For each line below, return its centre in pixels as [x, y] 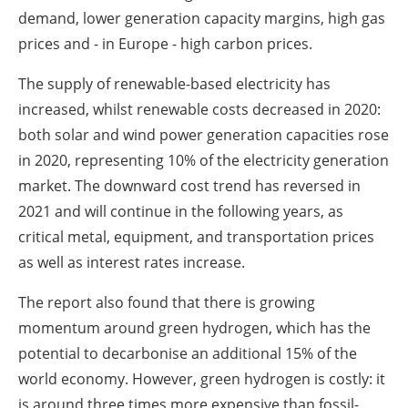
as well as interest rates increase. [132, 262]
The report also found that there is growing [167, 302]
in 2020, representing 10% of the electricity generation [204, 160]
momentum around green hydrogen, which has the [194, 327]
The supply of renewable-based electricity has [174, 83]
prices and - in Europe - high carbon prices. [165, 43]
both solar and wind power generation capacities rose [204, 134]
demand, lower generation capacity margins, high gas [202, 18]
